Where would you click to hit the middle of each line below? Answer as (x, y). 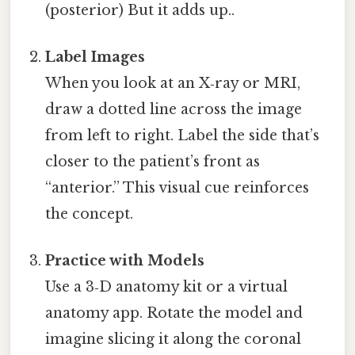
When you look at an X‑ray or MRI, (173, 84)
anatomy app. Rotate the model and (174, 313)
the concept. (90, 214)
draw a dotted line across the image (174, 110)
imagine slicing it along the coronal (174, 340)
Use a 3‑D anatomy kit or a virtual (167, 287)
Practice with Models (125, 261)
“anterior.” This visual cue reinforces (177, 188)
